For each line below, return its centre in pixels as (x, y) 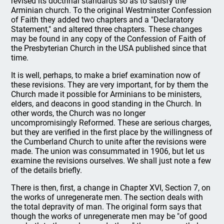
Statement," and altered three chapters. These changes (107, 29)
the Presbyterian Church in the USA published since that (109, 48)
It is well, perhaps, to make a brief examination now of (106, 75)
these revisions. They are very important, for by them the (110, 84)
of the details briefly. (47, 170)
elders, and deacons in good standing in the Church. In (106, 103)
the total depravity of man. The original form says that (106, 206)
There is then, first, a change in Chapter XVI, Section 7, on (111, 187)
